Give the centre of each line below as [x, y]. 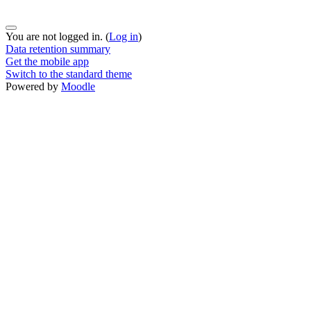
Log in [124, 36]
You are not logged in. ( [57, 36]
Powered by [33, 86]
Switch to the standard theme [69, 74]
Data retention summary [58, 49]
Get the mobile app [47, 61]
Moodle [78, 86]
